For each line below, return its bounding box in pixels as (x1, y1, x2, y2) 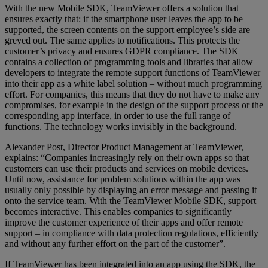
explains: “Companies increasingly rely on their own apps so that (5, 152, 249, 163)
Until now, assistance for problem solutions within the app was (5, 173, 240, 184)
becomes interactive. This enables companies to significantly (5, 206, 232, 217)
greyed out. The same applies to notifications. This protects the (5, 35, 240, 45)
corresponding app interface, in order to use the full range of (5, 110, 230, 121)
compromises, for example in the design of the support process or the (5, 99, 263, 110)
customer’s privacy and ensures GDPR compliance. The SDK (5, 45, 239, 56)
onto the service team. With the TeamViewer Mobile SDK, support (5, 195, 256, 206)
